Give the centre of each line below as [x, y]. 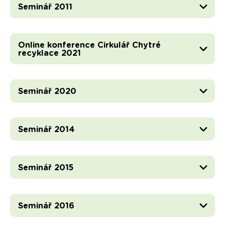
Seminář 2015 [45, 168]
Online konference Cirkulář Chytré [89, 45]
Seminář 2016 [46, 206]
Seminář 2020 [47, 92]
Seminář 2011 [45, 7]
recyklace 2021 [49, 53]
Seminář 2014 [46, 130]
